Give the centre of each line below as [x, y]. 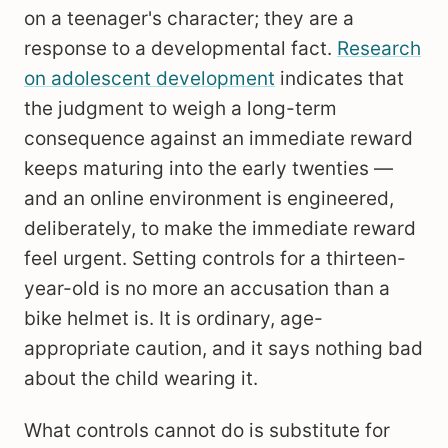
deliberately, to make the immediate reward [220, 228]
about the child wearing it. [141, 378]
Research [379, 48]
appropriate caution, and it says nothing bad [223, 348]
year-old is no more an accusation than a [207, 288]
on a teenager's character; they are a [189, 18]
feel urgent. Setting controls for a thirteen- [215, 258]
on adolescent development [149, 78]
